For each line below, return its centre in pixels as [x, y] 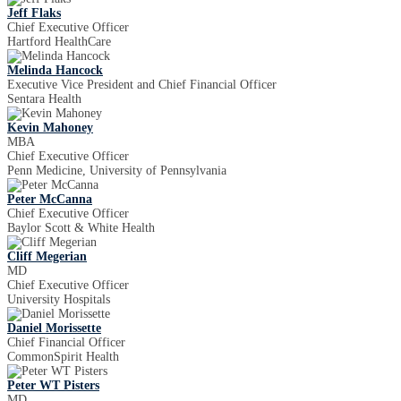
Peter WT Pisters [53, 386]
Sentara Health [44, 99]
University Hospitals [59, 300]
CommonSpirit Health [63, 357]
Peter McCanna [50, 200]
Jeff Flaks [34, 13]
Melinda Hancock [55, 71]
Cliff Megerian [47, 257]
